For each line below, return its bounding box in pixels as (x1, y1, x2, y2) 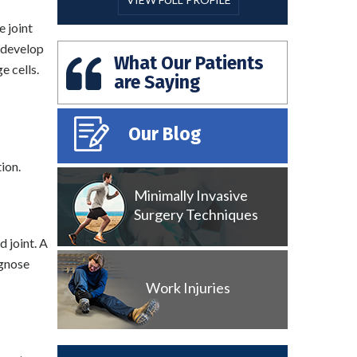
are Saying (114, 71, 200, 93)
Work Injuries (146, 279, 230, 296)
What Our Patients (114, 52, 264, 74)
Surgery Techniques (134, 206, 258, 223)
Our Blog (128, 123, 201, 145)
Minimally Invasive (134, 186, 248, 204)
